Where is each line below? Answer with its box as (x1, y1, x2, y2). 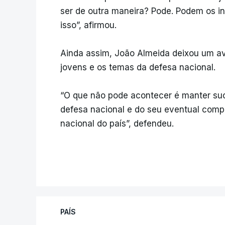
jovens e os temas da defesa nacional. (60, 62, 215, 73)
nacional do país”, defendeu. (60, 119, 174, 129)
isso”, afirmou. (60, 20, 117, 31)
